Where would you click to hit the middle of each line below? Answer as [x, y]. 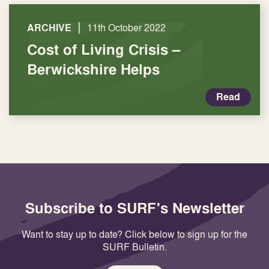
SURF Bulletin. [134, 247]
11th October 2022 [126, 28]
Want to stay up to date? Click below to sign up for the [134, 234]
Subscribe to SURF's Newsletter [134, 208]
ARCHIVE [49, 28]
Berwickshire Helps [93, 69]
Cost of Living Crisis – [104, 49]
